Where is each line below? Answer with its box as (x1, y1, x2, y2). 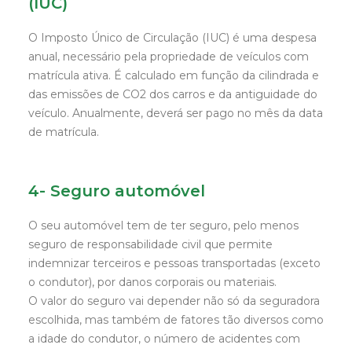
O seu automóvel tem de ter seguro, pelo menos (28, 218, 299, 233)
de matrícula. (28, 125, 99, 139)
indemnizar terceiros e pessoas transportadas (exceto (28, 256, 321, 270)
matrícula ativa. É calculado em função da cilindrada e (28, 68, 319, 82)
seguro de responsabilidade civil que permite (28, 237, 273, 251)
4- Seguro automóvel (28, 181, 205, 200)
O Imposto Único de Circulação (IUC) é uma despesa (28, 31, 317, 45)
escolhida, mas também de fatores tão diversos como (28, 313, 324, 327)
